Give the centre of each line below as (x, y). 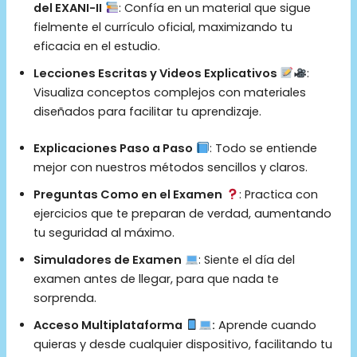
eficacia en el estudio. (97, 46)
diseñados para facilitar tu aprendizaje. (148, 111)
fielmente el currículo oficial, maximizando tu (163, 27)
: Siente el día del (247, 259)
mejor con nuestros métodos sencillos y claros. (171, 167)
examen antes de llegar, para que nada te (157, 279)
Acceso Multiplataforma (110, 325)
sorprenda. (65, 298)
